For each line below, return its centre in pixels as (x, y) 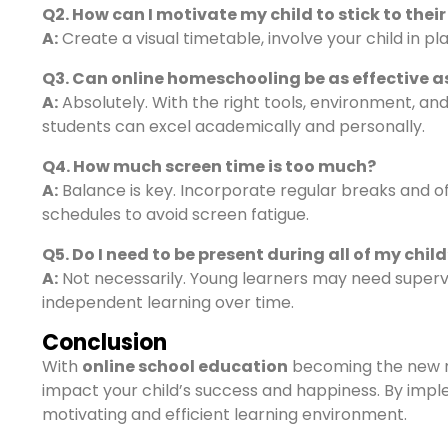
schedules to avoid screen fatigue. (175, 214)
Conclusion (104, 342)
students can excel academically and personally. (233, 126)
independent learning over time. (168, 302)
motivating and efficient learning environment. (224, 414)
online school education (185, 366)
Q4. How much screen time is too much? (209, 166)
